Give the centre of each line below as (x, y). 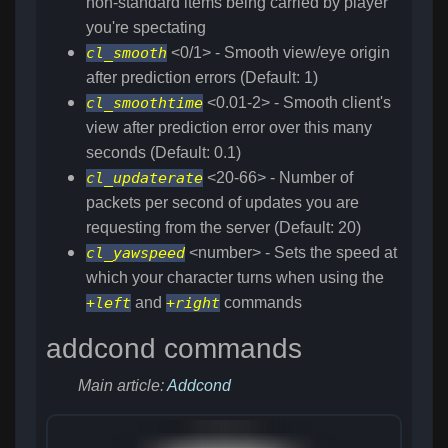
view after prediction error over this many (229, 128)
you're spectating (146, 28)
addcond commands (174, 349)
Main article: (122, 386)
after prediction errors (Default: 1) (202, 78)
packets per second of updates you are (222, 203)
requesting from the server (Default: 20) (223, 228)
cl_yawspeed (135, 253)
